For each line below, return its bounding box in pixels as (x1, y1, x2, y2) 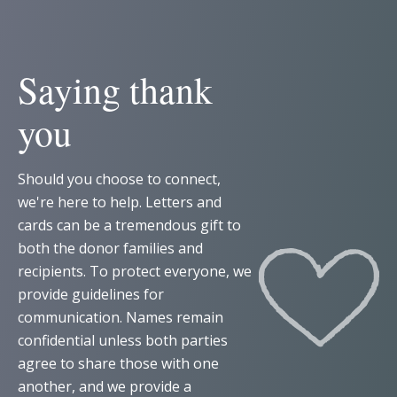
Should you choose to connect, (18, 168, 221, 189)
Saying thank (18, 64, 213, 114)
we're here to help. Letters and (18, 191, 222, 212)
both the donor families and (18, 237, 203, 258)
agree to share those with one (18, 353, 219, 373)
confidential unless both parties (18, 330, 228, 350)
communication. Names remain (18, 307, 223, 327)
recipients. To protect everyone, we (18, 261, 252, 281)
